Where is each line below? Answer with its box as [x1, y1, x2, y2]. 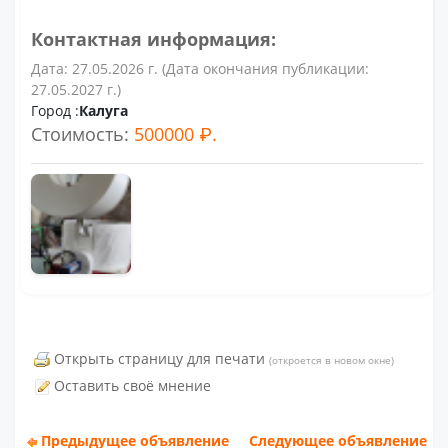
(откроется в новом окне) [269, 353, 395, 367]
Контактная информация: [31, 27, 277, 51]
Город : [31, 101, 80, 120]
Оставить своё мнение [54, 376, 212, 395]
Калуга [79, 101, 129, 120]
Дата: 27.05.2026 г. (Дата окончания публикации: [31, 59, 370, 78]
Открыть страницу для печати [54, 349, 266, 368]
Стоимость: [31, 122, 135, 146]
